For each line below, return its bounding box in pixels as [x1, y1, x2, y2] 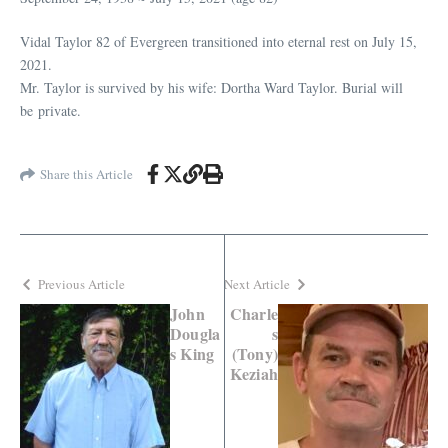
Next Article [224, 275, 290, 294]
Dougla [170, 322, 221, 346]
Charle [229, 302, 278, 326]
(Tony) [231, 342, 278, 366]
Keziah [229, 362, 278, 386]
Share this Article [40, 164, 133, 183]
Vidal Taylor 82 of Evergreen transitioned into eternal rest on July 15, [20, 32, 417, 52]
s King [170, 342, 215, 366]
